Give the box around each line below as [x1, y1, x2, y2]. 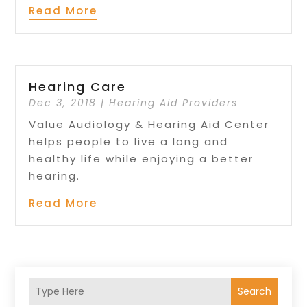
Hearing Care [29, 78, 127, 96]
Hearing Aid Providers [109, 96, 238, 110]
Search [237, 284, 271, 298]
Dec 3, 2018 [29, 96, 97, 110]
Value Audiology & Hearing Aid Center [29, 117, 270, 132]
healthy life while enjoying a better [29, 151, 254, 167]
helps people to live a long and [29, 134, 229, 149]
